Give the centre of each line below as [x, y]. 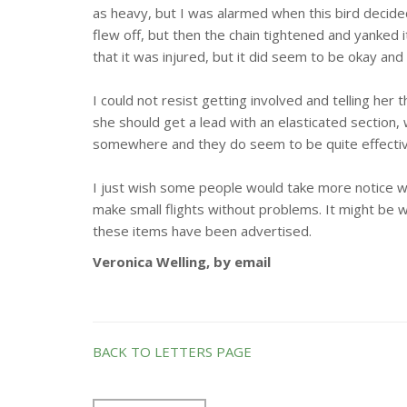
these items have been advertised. [202, 230]
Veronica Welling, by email [182, 261]
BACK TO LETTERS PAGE [172, 351]
